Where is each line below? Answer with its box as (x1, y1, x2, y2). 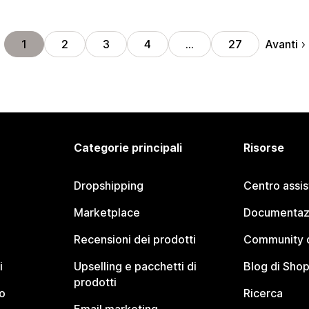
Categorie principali (74, 141, 183, 154)
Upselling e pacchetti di (74, 259, 197, 273)
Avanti (264, 37, 298, 51)
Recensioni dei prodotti (74, 232, 197, 246)
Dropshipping (74, 179, 144, 192)
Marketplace (74, 206, 141, 219)
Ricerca (243, 286, 283, 300)
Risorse (243, 141, 284, 154)
